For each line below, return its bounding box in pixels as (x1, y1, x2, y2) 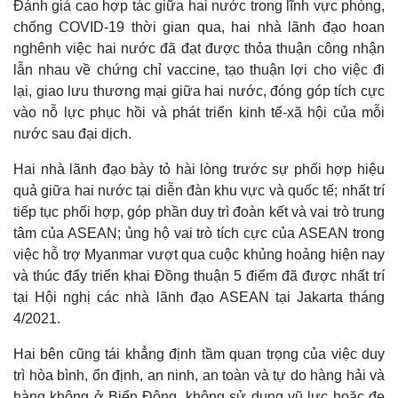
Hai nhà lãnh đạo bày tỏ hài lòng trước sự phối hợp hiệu (13, 162, 385, 178)
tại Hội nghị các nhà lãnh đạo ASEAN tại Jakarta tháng (13, 290, 385, 306)
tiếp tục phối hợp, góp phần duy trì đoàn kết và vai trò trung (13, 204, 385, 220)
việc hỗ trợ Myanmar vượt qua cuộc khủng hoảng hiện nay (13, 247, 385, 263)
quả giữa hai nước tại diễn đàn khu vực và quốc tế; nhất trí (13, 183, 385, 199)
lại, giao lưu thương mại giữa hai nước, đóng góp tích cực (13, 84, 385, 99)
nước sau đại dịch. (13, 126, 135, 142)
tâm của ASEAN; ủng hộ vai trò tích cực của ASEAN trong (13, 226, 385, 242)
